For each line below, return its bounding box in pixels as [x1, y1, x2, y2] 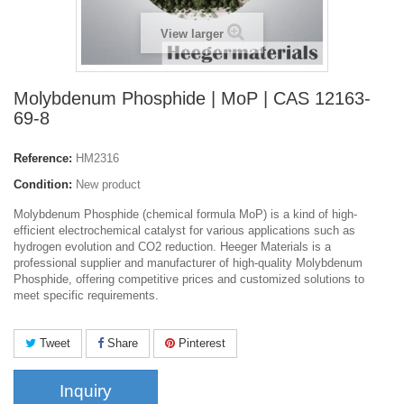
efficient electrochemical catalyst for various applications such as [14, 224, 355, 238]
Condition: [14, 178, 72, 192]
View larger [160, 27, 224, 41]
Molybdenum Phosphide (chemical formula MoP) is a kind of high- [14, 207, 357, 222]
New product [76, 178, 141, 192]
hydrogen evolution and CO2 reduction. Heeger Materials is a [14, 240, 331, 254]
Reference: [14, 151, 72, 166]
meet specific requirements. [14, 289, 159, 303]
